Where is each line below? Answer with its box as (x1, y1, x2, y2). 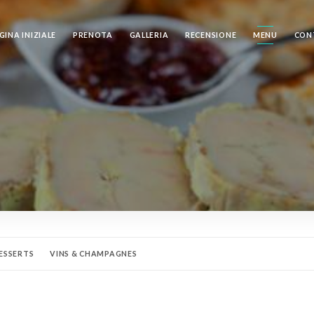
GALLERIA (129, 30, 169, 39)
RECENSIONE (185, 30, 237, 39)
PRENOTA (72, 30, 113, 39)
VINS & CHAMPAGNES (50, 250, 137, 259)
